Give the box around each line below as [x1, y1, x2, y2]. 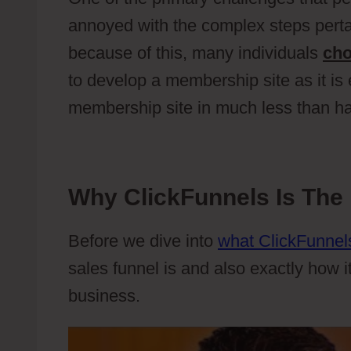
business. [68, 286, 140, 306]
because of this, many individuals [68, 43, 323, 63]
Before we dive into [68, 231, 218, 251]
